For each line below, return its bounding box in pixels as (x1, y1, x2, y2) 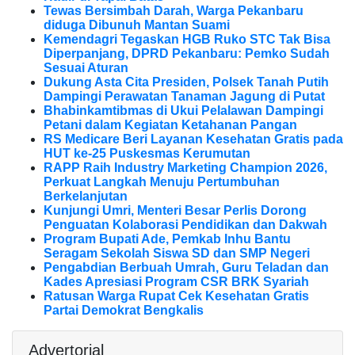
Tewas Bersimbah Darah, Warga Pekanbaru (44, 4, 303, 18)
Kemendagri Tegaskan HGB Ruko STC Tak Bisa (44, 32, 330, 47)
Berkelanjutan (44, 189, 128, 204)
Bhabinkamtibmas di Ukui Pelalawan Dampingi (44, 104, 323, 118)
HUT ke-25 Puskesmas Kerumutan (44, 147, 250, 161)
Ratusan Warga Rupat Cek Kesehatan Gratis (44, 289, 309, 303)
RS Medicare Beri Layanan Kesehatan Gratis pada (44, 132, 343, 147)
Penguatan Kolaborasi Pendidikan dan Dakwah (44, 218, 327, 232)
